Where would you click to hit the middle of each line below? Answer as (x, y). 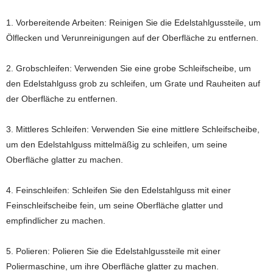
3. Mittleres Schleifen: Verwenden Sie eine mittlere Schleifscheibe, (133, 129)
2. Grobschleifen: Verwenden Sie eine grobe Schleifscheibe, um (129, 69)
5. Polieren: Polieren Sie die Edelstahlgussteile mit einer (113, 251)
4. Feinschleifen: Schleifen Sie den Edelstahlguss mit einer (119, 190)
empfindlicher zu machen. (56, 221)
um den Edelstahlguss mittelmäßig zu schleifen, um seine (117, 145)
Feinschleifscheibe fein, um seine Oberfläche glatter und (115, 206)
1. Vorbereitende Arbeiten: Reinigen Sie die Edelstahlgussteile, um (133, 23)
